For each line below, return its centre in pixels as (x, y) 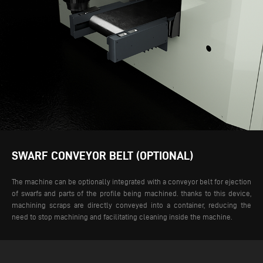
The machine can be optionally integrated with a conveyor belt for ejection (131, 182)
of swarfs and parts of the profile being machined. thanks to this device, (131, 193)
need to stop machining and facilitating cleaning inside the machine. (122, 217)
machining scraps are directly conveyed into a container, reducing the (131, 205)
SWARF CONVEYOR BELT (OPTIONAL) (102, 156)
